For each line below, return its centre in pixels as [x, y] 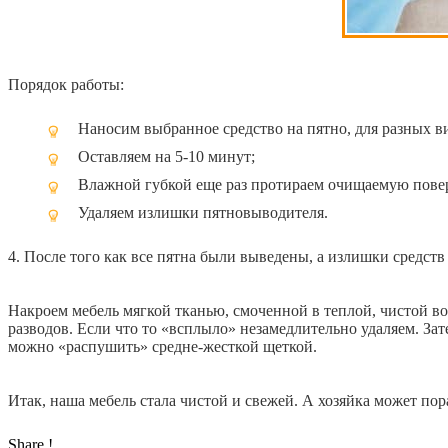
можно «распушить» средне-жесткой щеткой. [162, 347]
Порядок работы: [66, 85]
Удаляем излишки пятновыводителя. [203, 213]
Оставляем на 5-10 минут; [166, 157]
